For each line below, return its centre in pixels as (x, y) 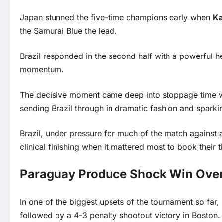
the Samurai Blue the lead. (68, 31)
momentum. (42, 70)
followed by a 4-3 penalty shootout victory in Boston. (120, 215)
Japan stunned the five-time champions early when (116, 18)
